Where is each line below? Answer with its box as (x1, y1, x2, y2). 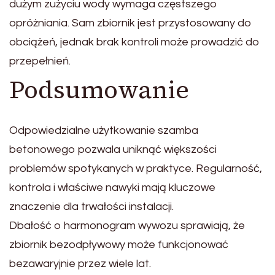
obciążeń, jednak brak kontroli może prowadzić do (9, 36, 260, 48)
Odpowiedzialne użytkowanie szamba (9, 124, 198, 136)
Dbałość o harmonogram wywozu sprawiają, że (9, 219, 245, 231)
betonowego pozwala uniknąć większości (9, 143, 217, 155)
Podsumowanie (9, 72, 189, 106)
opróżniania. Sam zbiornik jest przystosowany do (9, 17, 252, 29)
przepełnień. (9, 55, 71, 67)
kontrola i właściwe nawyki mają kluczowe (9, 181, 215, 193)
